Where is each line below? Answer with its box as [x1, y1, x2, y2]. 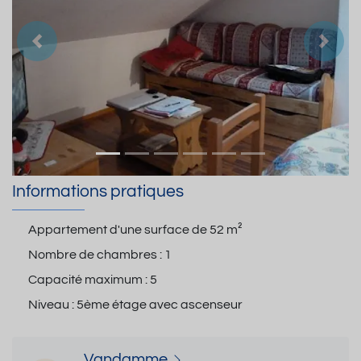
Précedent [36, 42, 99, 59]
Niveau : [28, 297, 77, 311]
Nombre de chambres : [28, 247, 164, 261]
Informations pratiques [12, 183, 184, 201]
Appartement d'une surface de [28, 222, 210, 236]
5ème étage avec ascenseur [77, 297, 243, 311]
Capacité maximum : [28, 272, 150, 286]
